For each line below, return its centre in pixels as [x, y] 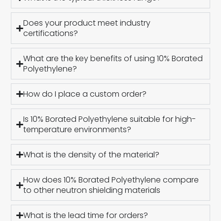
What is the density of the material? [91, 155]
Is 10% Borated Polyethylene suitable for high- [109, 119]
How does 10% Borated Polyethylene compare [111, 180]
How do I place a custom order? [85, 94]
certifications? [50, 34]
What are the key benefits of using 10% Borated [113, 59]
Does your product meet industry [87, 23]
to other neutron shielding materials [92, 190]
